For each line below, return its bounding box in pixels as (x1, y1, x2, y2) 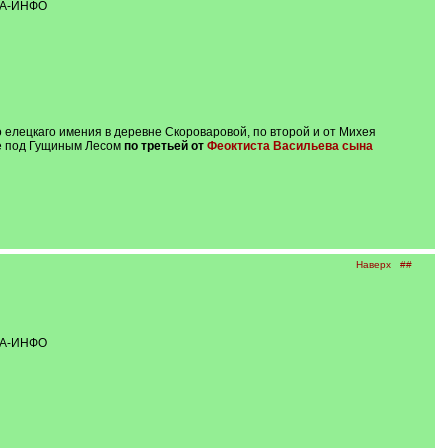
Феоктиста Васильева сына (206, 139, 373, 153)
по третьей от (123, 139, 207, 153)
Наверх (355, 259, 391, 270)
